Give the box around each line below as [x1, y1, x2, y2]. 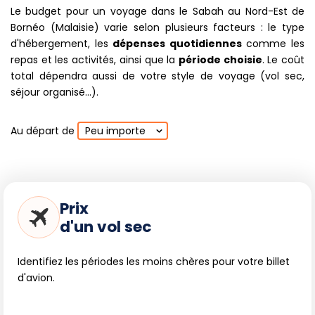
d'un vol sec [60, 216, 152, 238]
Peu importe [85, 124, 146, 139]
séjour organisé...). [11, 85, 98, 100]
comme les [241, 37, 305, 51]
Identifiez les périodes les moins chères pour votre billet [18, 255, 290, 269]
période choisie [178, 53, 262, 67]
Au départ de [11, 124, 77, 139]
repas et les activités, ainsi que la [11, 53, 179, 67]
